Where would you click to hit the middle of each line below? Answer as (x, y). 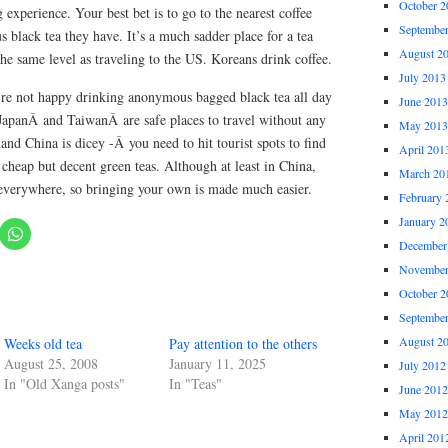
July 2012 (422, 365)
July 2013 (422, 77)
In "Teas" (195, 383)
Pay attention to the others (243, 343)
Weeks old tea (43, 343)
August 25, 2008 (51, 363)
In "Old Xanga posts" (64, 383)
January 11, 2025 (217, 363)
